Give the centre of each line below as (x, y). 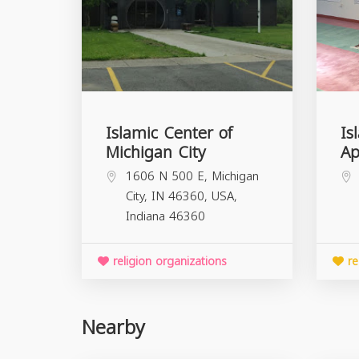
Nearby (113, 327)
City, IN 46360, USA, (182, 196)
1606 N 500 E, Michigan (192, 176)
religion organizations (168, 261)
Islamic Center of (169, 133)
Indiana (145, 216)
